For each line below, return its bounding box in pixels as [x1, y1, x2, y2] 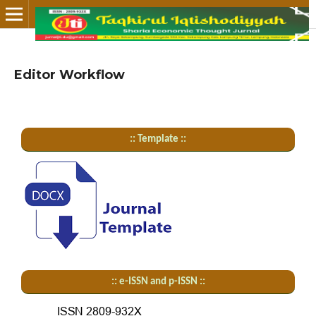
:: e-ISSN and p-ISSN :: [111, 276, 205, 287]
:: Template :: [130, 134, 186, 145]
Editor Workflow [14, 67, 125, 83]
